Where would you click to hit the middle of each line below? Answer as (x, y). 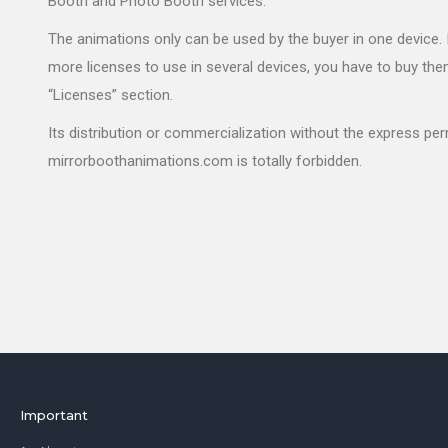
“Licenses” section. (110, 95)
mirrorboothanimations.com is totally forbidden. (205, 161)
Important (54, 415)
